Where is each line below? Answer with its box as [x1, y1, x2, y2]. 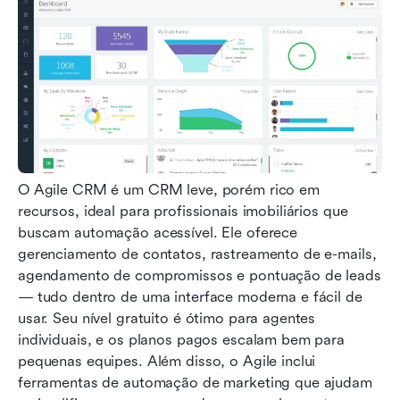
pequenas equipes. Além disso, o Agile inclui [18, 352, 316, 370]
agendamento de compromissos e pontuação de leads [18, 266, 381, 284]
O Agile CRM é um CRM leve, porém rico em [18, 180, 320, 198]
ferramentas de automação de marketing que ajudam [18, 373, 372, 391]
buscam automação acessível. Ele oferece [18, 223, 298, 241]
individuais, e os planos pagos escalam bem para [18, 330, 345, 348]
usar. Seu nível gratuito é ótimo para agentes [18, 309, 316, 327]
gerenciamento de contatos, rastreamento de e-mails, [18, 245, 377, 262]
